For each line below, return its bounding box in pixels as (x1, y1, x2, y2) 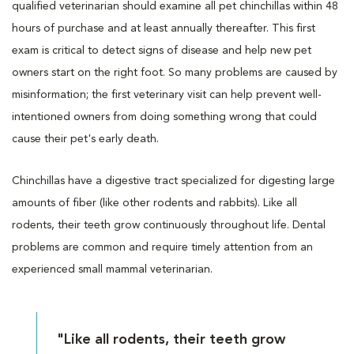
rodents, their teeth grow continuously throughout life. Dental (12, 219, 326, 231)
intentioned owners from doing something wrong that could (12, 111, 317, 122)
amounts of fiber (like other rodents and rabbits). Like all (12, 197, 297, 209)
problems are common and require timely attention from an (12, 241, 313, 253)
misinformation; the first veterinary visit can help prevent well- (12, 88, 322, 100)
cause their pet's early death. (12, 133, 159, 145)
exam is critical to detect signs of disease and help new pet (12, 44, 311, 56)
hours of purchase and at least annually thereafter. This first (12, 22, 315, 34)
